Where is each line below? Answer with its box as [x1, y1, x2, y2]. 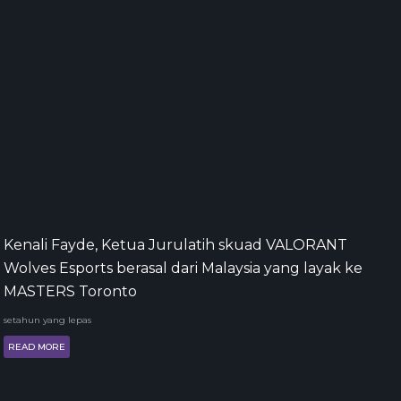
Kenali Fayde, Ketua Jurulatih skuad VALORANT [4, 235, 347, 253]
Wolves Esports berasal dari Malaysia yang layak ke [4, 259, 363, 277]
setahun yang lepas [4, 313, 91, 326]
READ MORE [8, 340, 65, 353]
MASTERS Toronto [4, 282, 137, 300]
